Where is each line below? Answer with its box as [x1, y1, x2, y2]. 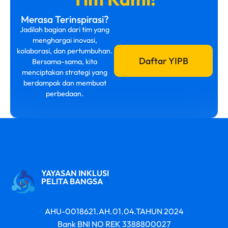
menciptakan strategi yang [22, 68, 107, 77]
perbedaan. [46, 89, 83, 99]
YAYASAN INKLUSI [41, 167, 109, 178]
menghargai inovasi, [32, 36, 97, 45]
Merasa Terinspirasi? [20, 13, 109, 26]
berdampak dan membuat [23, 78, 106, 88]
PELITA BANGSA [41, 176, 103, 186]
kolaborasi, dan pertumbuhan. [17, 46, 112, 56]
